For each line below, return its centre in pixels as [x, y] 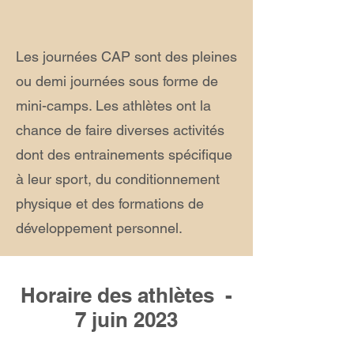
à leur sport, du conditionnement [118, 179]
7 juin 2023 [126, 320]
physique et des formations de [110, 203]
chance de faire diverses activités [120, 130]
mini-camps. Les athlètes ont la [113, 105]
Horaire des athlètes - [126, 295]
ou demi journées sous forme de [117, 81]
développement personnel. [99, 228]
